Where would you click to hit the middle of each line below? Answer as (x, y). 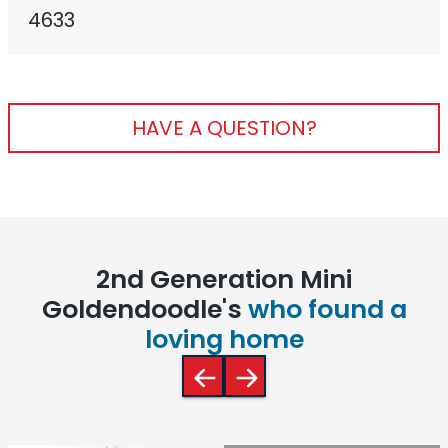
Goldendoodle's (144, 310)
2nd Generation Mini (224, 280)
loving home (224, 340)
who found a (327, 310)
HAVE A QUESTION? (224, 128)
